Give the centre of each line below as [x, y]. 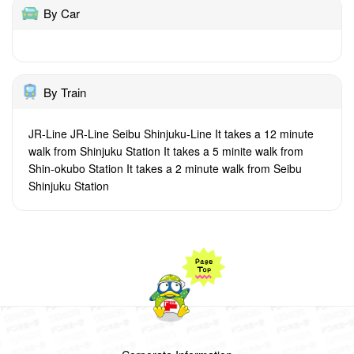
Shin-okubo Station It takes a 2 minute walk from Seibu [165, 168]
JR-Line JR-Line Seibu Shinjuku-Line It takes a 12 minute [171, 134]
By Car [62, 13]
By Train [65, 92]
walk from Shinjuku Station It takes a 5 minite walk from [166, 151]
